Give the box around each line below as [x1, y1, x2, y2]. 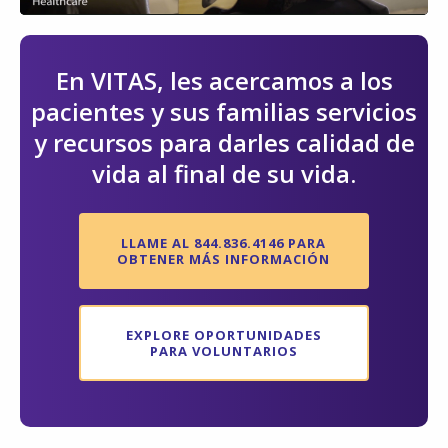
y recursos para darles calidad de [33, 125, 415, 159]
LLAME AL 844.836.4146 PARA [121, 233, 327, 252]
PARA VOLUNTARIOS [149, 341, 298, 360]
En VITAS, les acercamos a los [55, 63, 393, 97]
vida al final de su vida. [92, 156, 356, 190]
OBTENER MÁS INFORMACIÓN [117, 249, 331, 268]
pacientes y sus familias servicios [31, 94, 417, 128]
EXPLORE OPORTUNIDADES [125, 325, 322, 344]
